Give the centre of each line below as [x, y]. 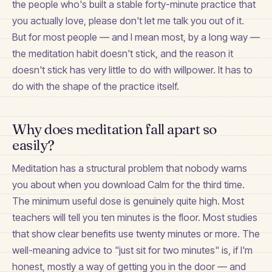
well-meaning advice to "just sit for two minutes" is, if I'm [132, 250]
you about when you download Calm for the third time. [128, 185]
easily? [33, 145]
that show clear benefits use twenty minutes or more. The [136, 234]
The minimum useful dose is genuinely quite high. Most [128, 201]
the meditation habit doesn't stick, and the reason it [123, 54]
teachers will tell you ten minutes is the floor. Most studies [135, 218]
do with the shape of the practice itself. [96, 87]
